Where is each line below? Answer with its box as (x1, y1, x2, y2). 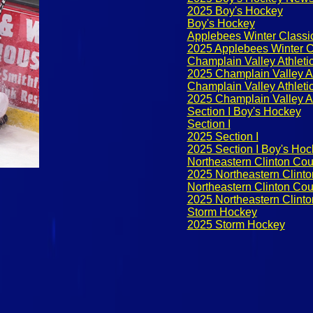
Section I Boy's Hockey (187, 105, 301, 118)
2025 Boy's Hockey (187, 5, 283, 17)
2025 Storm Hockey (187, 219, 285, 231)
